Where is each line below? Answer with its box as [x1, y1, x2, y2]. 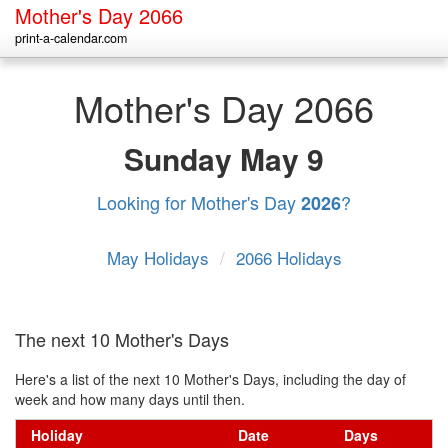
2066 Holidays [235, 245, 342, 270]
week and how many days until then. [15, 389, 245, 409]
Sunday [124, 137, 240, 180]
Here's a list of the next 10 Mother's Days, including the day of [15, 369, 406, 389]
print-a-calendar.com [15, 29, 127, 47]
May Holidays [106, 245, 214, 270]
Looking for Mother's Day [97, 189, 301, 215]
